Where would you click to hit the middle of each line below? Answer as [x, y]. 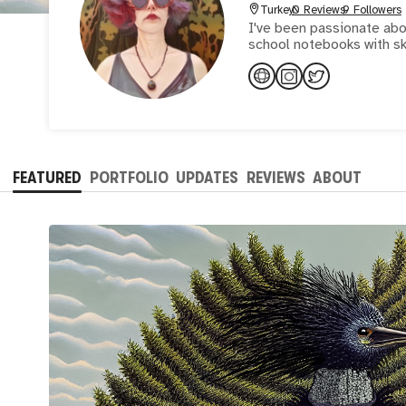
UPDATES [208, 177]
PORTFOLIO [129, 177]
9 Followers [372, 10]
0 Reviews [318, 10]
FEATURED [48, 177]
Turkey [277, 10]
